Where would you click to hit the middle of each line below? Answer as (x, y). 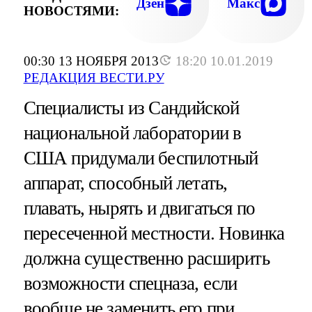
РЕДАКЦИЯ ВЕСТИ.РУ (94, 78)
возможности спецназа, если (130, 284)
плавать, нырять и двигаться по (139, 209)
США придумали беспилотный (141, 158)
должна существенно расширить (146, 259)
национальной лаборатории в (132, 133)
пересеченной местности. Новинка (154, 234)
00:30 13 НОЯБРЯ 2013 (91, 61)
